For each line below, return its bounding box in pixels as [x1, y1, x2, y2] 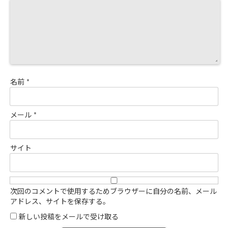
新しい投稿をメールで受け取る [19, 213, 119, 221]
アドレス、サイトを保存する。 [10, 198, 110, 206]
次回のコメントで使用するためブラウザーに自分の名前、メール [10, 188, 217, 195]
